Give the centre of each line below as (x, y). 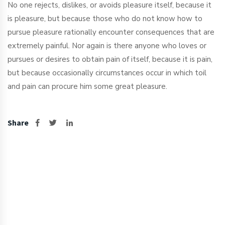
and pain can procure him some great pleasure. (87, 87)
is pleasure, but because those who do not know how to (105, 19)
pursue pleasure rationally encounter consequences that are (111, 32)
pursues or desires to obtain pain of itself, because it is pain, (110, 60)
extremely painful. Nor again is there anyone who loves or (107, 46)
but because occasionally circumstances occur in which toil (107, 73)
